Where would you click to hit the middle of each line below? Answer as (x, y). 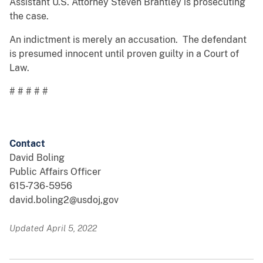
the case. (30, 16)
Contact (27, 144)
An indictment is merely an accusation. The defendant (128, 40)
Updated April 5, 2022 (53, 228)
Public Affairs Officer (55, 172)
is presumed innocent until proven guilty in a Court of (124, 54)
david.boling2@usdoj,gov (64, 200)
